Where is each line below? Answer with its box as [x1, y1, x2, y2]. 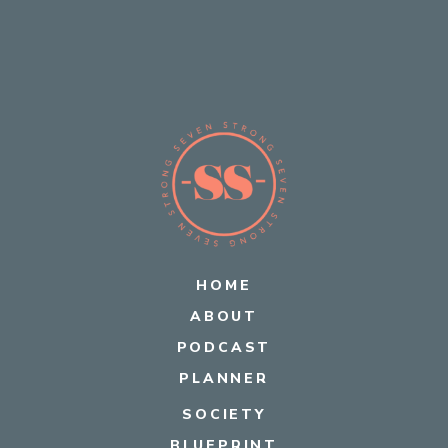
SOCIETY [182, 404, 266, 424]
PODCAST [176, 337, 272, 357]
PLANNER [179, 368, 269, 388]
